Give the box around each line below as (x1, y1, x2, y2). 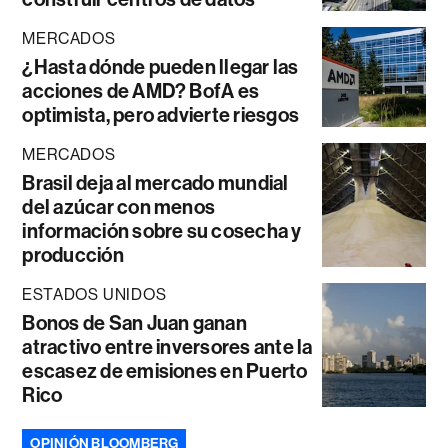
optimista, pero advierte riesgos (22, 102, 300, 127)
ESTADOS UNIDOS (22, 284, 167, 304)
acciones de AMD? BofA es (22, 78, 260, 103)
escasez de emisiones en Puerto (22, 358, 308, 383)
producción (22, 242, 124, 267)
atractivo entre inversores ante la (22, 334, 313, 359)
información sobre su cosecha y (22, 218, 302, 243)
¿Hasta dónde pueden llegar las (22, 54, 299, 79)
